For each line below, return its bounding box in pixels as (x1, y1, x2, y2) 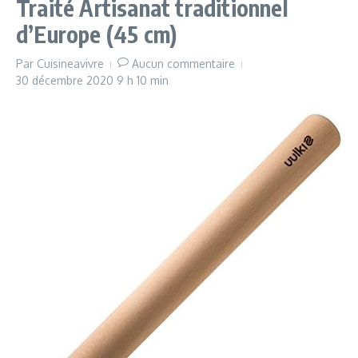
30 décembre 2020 (16, 74, 117, 87)
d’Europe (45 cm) (16, 20, 177, 48)
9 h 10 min (117, 74, 169, 87)
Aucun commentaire (132, 57, 235, 70)
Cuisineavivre (37, 57, 104, 70)
